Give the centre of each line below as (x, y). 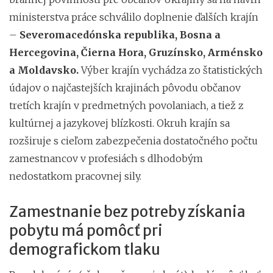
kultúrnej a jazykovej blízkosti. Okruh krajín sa (119, 123)
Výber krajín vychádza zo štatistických (171, 70)
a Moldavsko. (44, 70)
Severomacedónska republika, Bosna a (120, 34)
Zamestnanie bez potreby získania (127, 211)
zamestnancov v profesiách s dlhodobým (106, 158)
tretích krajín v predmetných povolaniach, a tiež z (126, 105)
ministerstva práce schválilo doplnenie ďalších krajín (134, 17)
